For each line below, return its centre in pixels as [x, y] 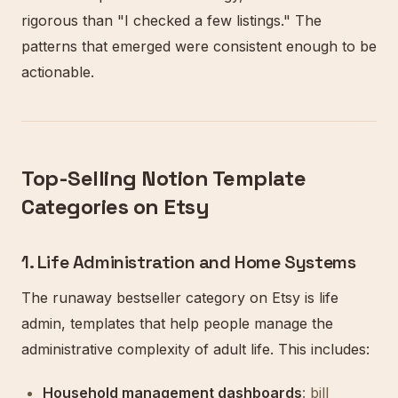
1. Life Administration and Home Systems [189, 262]
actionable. [58, 72]
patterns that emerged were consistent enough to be [199, 46]
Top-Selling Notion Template [164, 178]
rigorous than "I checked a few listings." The [171, 20]
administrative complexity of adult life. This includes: [195, 349]
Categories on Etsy [115, 207]
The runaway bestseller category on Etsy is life [180, 298]
